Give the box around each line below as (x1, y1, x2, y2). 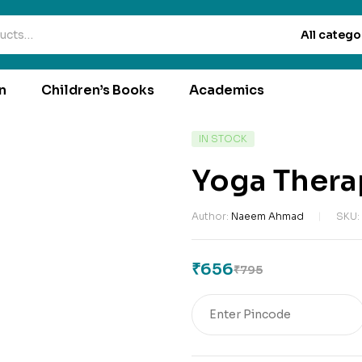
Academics (188, 82, 264, 99)
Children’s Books (40, 82, 154, 99)
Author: (191, 210, 231, 222)
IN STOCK (198, 133, 247, 145)
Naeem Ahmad (230, 210, 304, 222)
